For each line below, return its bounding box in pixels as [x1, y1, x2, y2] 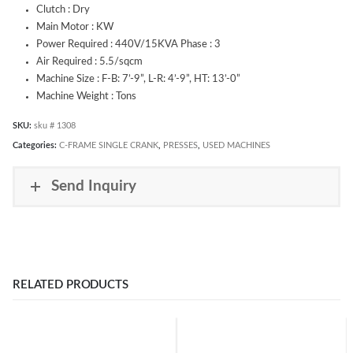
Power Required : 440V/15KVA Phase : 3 [35, 39, 221, 50]
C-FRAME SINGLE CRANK [59, 141, 158, 150]
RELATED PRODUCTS [13, 278, 128, 291]
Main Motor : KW [35, 21, 113, 32]
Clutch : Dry [35, 4, 90, 15]
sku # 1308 [34, 121, 76, 130]
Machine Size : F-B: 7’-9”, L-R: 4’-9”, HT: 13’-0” [35, 73, 240, 84]
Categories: [13, 141, 59, 150]
